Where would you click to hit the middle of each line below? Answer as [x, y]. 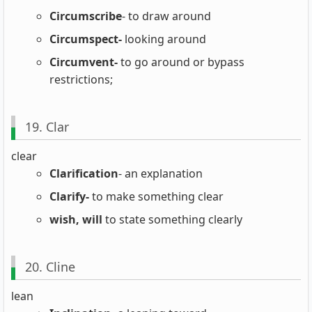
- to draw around [166, 16]
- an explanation [161, 173]
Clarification [84, 173]
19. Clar [47, 127]
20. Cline [50, 267]
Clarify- [69, 196]
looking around [164, 39]
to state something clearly [172, 219]
